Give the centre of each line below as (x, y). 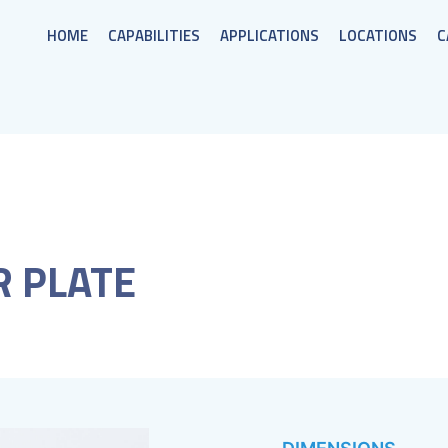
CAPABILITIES (154, 35)
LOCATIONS (378, 35)
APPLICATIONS (269, 35)
